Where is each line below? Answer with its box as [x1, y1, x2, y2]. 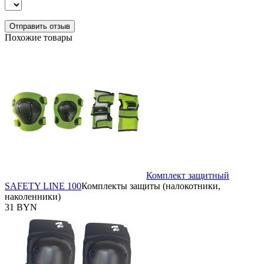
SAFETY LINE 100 [5, 180, 81, 191]
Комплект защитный [146, 170, 229, 180]
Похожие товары [5, 32, 72, 42]
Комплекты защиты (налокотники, [81, 180, 220, 191]
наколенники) [5, 191, 61, 202]
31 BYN [5, 202, 37, 212]
